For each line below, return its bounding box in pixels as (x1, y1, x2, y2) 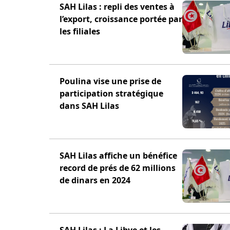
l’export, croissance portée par (60, 13, 182, 25)
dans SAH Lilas (60, 100, 119, 111)
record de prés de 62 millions (60, 162, 176, 174)
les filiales (60, 26, 100, 37)
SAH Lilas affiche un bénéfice (60, 150, 177, 161)
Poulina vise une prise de (60, 75, 161, 87)
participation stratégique (60, 88, 163, 99)
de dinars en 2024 (60, 175, 130, 186)
